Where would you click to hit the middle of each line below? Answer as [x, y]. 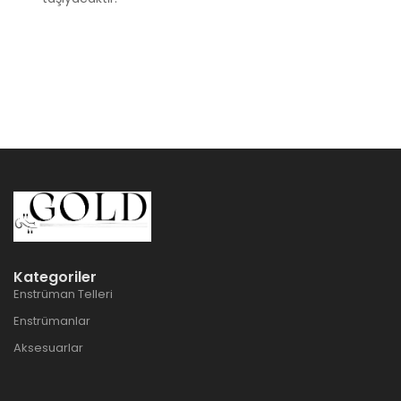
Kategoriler [55, 277]
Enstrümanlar [52, 321]
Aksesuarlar [48, 348]
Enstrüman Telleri [63, 294]
